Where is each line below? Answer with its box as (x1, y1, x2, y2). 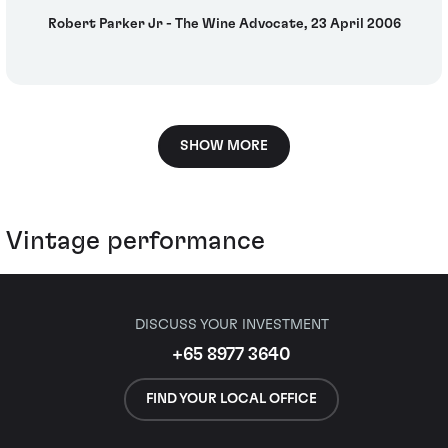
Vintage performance (6, 228, 265, 255)
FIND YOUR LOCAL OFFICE (146, 391, 317, 406)
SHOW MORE (180, 139, 268, 154)
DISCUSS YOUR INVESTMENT (134, 317, 329, 333)
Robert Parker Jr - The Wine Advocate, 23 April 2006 (47, 16, 401, 31)
